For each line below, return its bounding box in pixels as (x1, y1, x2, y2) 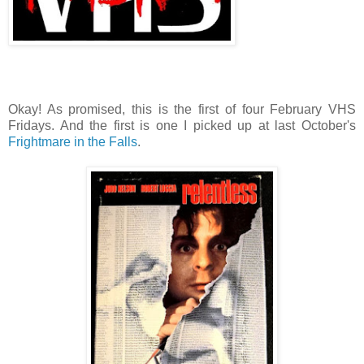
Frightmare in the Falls (8, 134, 137, 149)
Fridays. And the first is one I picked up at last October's (8, 118, 356, 132)
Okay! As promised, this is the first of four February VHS (8, 102, 356, 116)
